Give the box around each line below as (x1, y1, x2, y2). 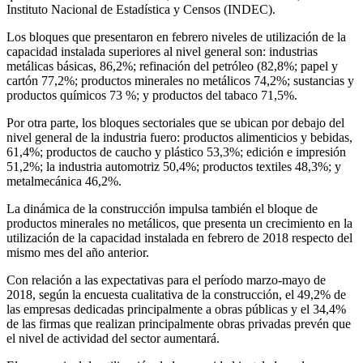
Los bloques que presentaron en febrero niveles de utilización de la (6, 29, 346, 44)
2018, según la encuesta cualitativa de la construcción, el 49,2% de (6, 287, 346, 301)
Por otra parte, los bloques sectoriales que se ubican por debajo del (6, 115, 344, 130)
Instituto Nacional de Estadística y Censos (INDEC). (6, 2, 275, 16)
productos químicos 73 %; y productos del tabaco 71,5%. (6, 88, 297, 102)
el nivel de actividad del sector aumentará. (6, 331, 220, 345)
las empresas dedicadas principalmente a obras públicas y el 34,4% (6, 301, 346, 316)
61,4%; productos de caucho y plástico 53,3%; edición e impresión (6, 144, 346, 159)
